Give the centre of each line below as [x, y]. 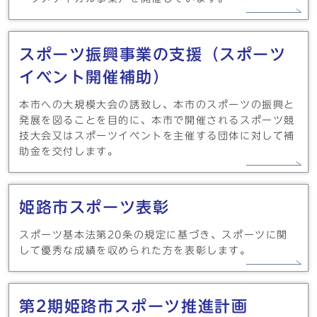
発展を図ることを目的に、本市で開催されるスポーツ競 [157, 120]
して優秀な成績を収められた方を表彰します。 [135, 250]
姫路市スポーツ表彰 [94, 207]
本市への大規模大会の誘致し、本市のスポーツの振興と [157, 105]
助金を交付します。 [69, 151]
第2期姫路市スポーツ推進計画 [134, 306]
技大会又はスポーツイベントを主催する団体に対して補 [157, 136]
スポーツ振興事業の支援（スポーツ [153, 54]
